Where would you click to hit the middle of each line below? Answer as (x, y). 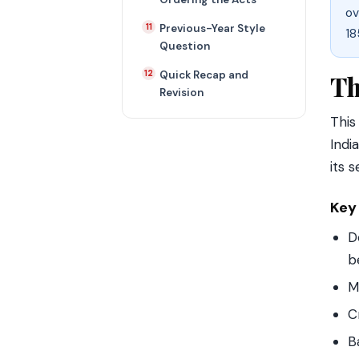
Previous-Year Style (212, 28)
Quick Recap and (204, 75)
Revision (182, 93)
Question (185, 46)
